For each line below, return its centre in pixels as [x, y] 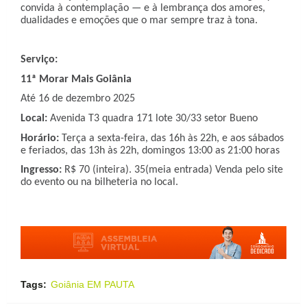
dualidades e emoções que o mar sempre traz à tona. [139, 20]
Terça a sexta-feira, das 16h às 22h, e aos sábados [171, 138]
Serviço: [39, 60]
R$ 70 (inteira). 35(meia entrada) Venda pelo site [172, 170]
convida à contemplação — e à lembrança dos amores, [143, 8]
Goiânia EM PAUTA [93, 284]
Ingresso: [41, 170]
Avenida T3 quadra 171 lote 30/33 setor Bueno [152, 119]
